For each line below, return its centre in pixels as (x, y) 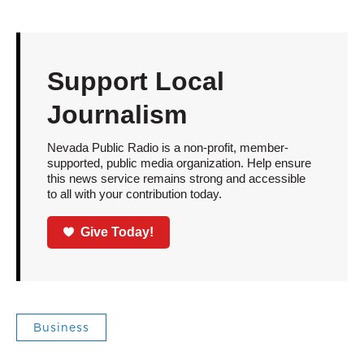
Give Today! (117, 232)
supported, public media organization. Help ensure (179, 163)
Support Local (135, 81)
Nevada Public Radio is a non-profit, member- (167, 147)
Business (61, 327)
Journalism (117, 115)
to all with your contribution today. (134, 194)
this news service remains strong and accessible (176, 178)
